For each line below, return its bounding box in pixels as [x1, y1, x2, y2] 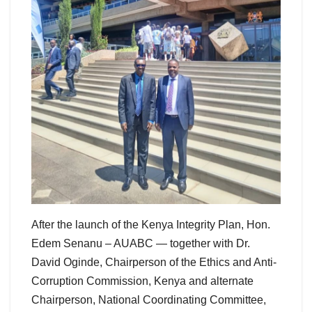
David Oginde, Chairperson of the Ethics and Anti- [31, 256, 276, 269]
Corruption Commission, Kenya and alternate [31, 275, 253, 288]
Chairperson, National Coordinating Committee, [31, 294, 266, 306]
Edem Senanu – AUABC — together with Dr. [31, 237, 250, 250]
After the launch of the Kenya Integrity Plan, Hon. [31, 219, 270, 231]
